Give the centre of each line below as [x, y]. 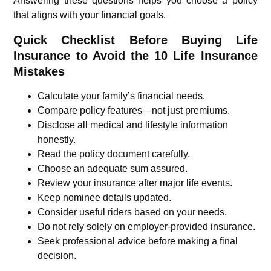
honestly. [57, 139]
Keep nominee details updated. [105, 197]
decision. [57, 255]
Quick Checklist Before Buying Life [135, 40]
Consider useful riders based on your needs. [132, 212]
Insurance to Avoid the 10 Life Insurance [135, 55]
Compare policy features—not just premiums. [134, 110]
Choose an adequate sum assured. [113, 168]
